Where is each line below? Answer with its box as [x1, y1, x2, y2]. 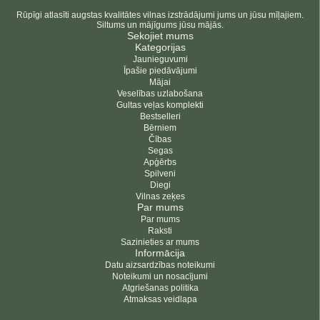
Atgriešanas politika [121, 283, 199, 293]
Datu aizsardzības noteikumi [105, 260, 215, 270]
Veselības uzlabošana [117, 89, 203, 99]
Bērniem [144, 123, 176, 133]
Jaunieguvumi [132, 54, 188, 64]
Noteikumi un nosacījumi [112, 271, 208, 281]
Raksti [148, 226, 172, 236]
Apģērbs [144, 157, 176, 167]
